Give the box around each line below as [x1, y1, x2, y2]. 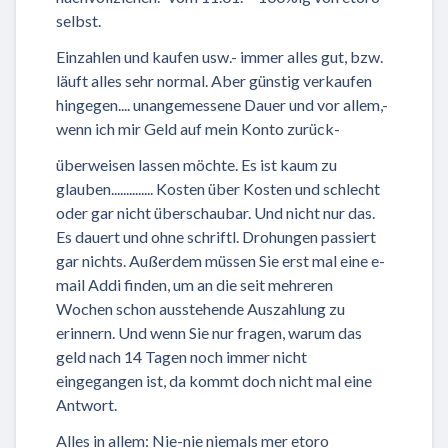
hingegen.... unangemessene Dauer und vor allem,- [56, 94, 388, 114]
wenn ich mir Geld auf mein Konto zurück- [56, 118, 340, 138]
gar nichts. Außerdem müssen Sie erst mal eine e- [56, 250, 385, 270]
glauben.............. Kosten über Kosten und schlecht [56, 178, 380, 198]
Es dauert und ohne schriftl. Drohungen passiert [56, 226, 376, 246]
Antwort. [56, 394, 117, 414]
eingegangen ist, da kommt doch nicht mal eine [56, 370, 372, 390]
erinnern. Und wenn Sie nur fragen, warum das [56, 322, 362, 342]
